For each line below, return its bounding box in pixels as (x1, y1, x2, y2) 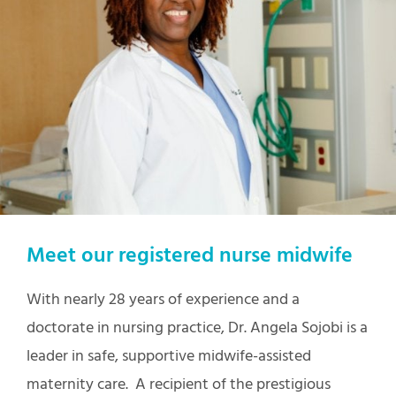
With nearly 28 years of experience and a (27, 287, 300, 314)
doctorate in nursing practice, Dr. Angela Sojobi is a (27, 316, 368, 342)
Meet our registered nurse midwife (27, 240, 353, 274)
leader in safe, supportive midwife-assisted (27, 344, 311, 370)
